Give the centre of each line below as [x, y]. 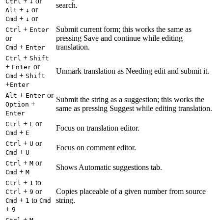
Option [17, 104]
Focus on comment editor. [96, 147]
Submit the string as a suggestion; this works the [130, 99]
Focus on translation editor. [98, 128]
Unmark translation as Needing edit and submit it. [133, 71]
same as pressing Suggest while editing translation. [134, 108]
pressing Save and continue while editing [119, 38]
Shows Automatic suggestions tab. [109, 167]
